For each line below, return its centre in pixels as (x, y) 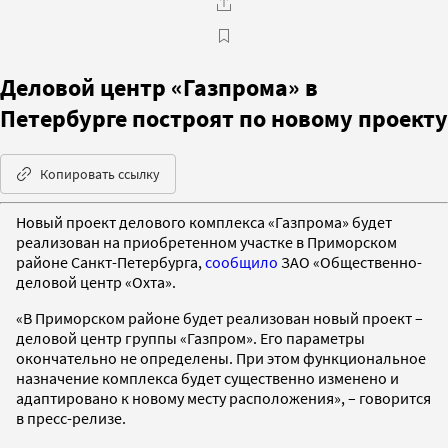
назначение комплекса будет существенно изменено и (207, 377)
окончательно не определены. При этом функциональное (221, 357)
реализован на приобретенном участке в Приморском (206, 241)
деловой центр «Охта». (96, 281)
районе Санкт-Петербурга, (110, 261)
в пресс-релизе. (71, 417)
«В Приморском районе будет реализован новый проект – (219, 317)
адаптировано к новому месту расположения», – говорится (223, 397)
